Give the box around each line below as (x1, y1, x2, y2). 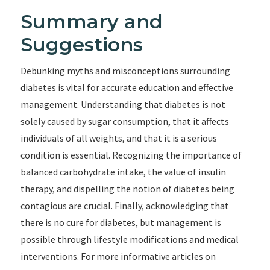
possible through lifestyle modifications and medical (20, 233, 239, 245)
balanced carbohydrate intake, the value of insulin (20, 166, 226, 178)
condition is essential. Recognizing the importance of (20, 149, 242, 161)
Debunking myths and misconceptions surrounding (20, 64, 230, 77)
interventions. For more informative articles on (20, 250, 216, 262)
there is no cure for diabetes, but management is (20, 216, 221, 228)
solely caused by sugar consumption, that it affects (20, 115, 229, 127)
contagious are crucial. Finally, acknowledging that (20, 199, 229, 212)
